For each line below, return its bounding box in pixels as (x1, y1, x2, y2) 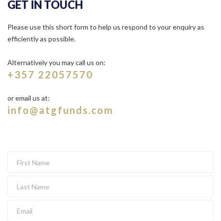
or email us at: (7, 94, 50, 102)
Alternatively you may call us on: (7, 58, 106, 67)
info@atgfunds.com (7, 104, 113, 116)
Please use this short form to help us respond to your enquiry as (7, 23, 204, 31)
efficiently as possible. (7, 35, 75, 43)
